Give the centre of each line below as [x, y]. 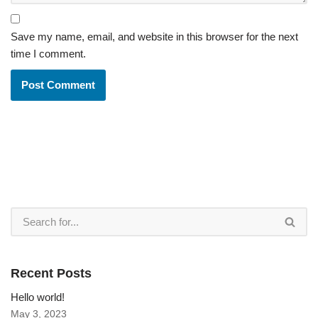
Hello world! [38, 297]
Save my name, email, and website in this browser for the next [154, 37]
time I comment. [48, 54]
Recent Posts [51, 273]
